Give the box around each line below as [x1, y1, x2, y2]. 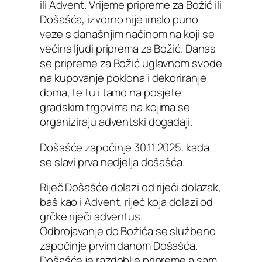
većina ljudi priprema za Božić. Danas [40, 41, 216, 57]
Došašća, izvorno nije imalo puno [40, 12, 198, 27]
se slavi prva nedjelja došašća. [40, 154, 185, 170]
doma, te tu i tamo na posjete [40, 85, 182, 101]
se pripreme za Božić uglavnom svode [40, 56, 222, 71]
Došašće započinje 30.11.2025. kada [40, 139, 209, 155]
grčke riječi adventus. [40, 209, 143, 225]
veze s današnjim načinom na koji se [40, 26, 215, 42]
